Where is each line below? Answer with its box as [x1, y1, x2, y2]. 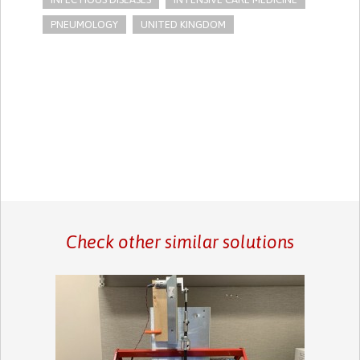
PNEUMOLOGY [51, 18, 119, 31]
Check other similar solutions [65, 231, 294, 252]
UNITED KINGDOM [141, 18, 227, 31]
